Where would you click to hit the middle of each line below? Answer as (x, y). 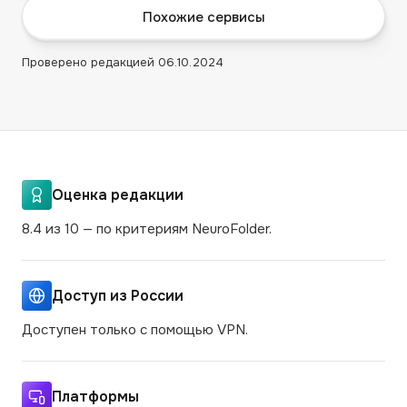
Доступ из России (118, 296)
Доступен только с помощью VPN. (135, 330)
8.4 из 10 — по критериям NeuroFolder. (147, 229)
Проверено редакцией (90, 62)
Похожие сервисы (203, 17)
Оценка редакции (118, 195)
